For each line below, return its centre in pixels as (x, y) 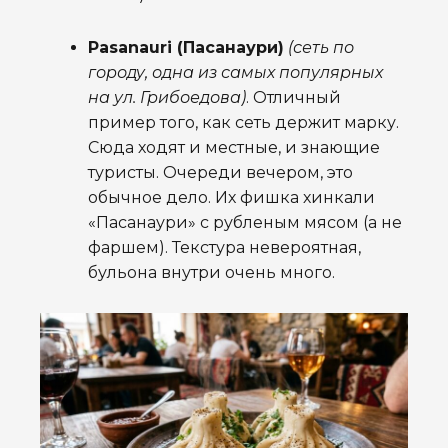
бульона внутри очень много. (211, 272)
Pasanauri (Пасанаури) (186, 47)
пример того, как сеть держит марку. (243, 122)
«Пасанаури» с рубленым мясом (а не (245, 222)
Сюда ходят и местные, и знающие (234, 147)
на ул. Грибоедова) (167, 97)
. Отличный (293, 97)
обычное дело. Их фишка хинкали (231, 197)
